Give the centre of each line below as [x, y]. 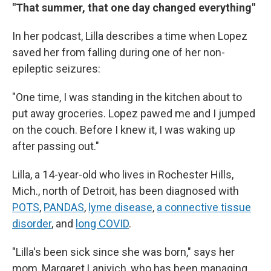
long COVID [102, 224]
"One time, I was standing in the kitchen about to [127, 97]
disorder [32, 224]
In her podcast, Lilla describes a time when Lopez [130, 36]
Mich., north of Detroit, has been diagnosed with [126, 191]
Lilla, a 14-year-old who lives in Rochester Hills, [123, 175]
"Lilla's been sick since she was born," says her [123, 252]
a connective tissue [204, 207]
